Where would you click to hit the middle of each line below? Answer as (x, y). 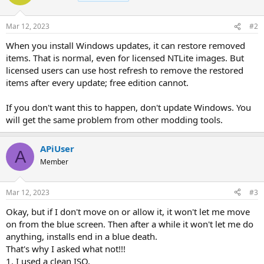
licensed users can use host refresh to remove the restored (125, 70)
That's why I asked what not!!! (66, 248)
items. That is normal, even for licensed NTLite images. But (125, 58)
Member (54, 162)
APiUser (57, 148)
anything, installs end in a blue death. (82, 236)
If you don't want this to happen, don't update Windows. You (128, 107)
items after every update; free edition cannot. (97, 82)
